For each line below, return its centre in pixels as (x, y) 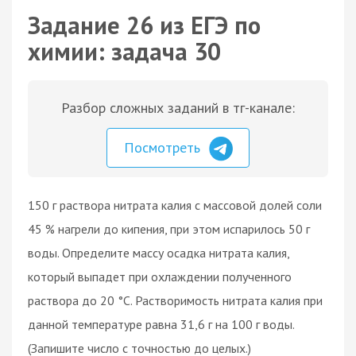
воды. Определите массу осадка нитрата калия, (159, 252)
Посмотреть (164, 147)
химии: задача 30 (124, 51)
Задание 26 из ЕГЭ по (144, 25)
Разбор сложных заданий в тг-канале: (178, 108)
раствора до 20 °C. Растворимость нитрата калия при (175, 300)
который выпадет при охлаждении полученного (160, 276)
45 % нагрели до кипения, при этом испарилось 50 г (169, 228)
